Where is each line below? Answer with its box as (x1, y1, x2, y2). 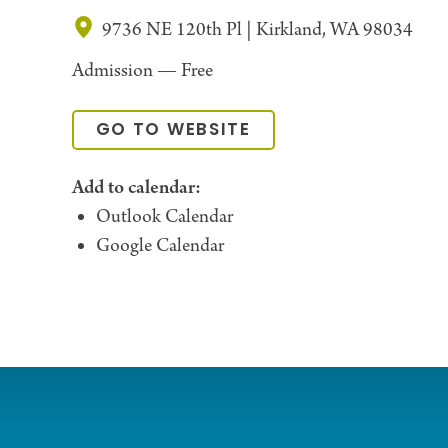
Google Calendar (95, 234, 224, 260)
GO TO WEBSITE (95, 116, 251, 146)
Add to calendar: (71, 175, 201, 202)
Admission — (71, 59, 177, 85)
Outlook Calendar (95, 205, 233, 231)
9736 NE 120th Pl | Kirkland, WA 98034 (101, 18, 413, 44)
